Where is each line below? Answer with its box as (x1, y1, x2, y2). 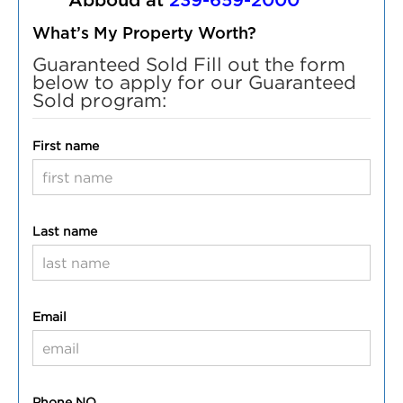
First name (32, 139, 99, 152)
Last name (32, 224, 97, 237)
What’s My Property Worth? (32, 26, 256, 42)
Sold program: (32, 90, 166, 110)
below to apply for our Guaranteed (32, 72, 356, 92)
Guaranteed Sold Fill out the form (32, 54, 345, 74)
